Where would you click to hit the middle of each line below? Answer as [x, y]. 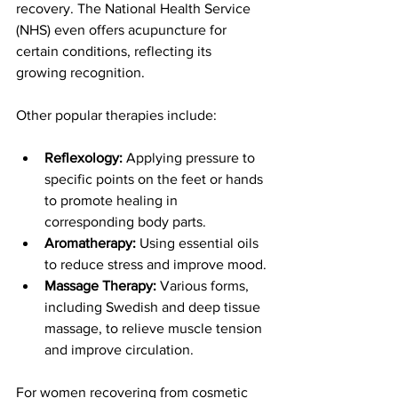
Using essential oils [199, 243]
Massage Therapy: [100, 285]
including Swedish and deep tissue [154, 306]
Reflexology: [84, 157]
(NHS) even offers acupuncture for [123, 29]
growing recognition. [80, 72]
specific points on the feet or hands [155, 179]
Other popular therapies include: [116, 115]
